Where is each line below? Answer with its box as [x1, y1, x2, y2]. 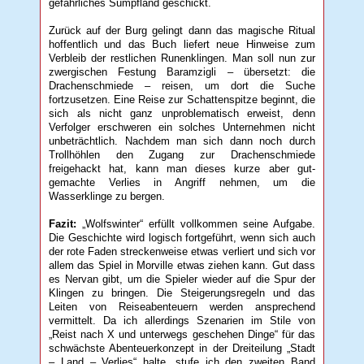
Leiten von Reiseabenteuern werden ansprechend [49, 300, 315, 313]
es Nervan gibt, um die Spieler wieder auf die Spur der [49, 272, 315, 285]
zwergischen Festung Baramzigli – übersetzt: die [49, 65, 315, 78]
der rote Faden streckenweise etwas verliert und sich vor [49, 245, 315, 258]
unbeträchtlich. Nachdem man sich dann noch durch [49, 134, 315, 147]
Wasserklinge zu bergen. [49, 189, 166, 202]
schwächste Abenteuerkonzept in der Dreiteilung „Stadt [49, 341, 315, 354]
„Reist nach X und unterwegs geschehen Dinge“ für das [49, 327, 315, 340]
